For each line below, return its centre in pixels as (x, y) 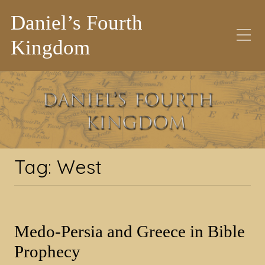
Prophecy (47, 251)
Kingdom (50, 48)
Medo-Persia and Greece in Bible (130, 231)
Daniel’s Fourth (77, 23)
